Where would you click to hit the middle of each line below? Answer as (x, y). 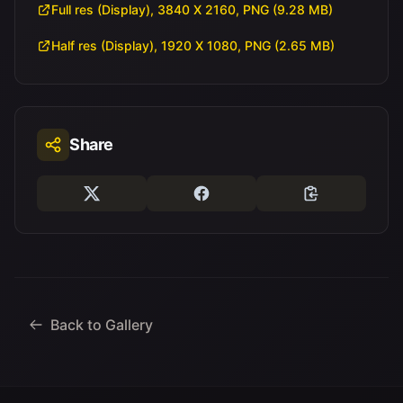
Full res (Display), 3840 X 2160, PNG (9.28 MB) (194, 9)
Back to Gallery (102, 325)
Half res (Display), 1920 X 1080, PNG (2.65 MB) (195, 45)
